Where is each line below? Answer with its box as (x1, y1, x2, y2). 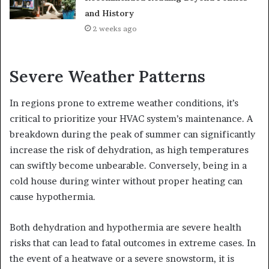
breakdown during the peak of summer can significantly (10, 128, 255, 141)
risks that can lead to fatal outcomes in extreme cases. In (10, 237, 256, 249)
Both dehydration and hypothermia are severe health (10, 222, 241, 234)
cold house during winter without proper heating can (10, 175, 243, 187)
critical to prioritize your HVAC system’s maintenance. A (10, 113, 253, 125)
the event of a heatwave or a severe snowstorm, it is (10, 253, 234, 265)
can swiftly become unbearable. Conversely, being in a (10, 160, 247, 172)
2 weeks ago (92, 23, 138, 33)
